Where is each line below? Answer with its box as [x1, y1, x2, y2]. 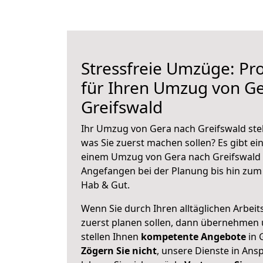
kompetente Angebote [141, 230, 246, 243]
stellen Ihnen [81, 230, 141, 243]
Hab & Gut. [81, 178, 130, 191]
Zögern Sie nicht [81, 244, 157, 257]
